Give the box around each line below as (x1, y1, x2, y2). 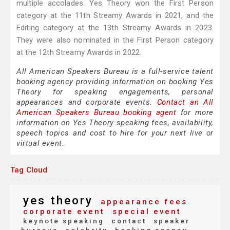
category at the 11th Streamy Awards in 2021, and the (16, 11, 214, 21)
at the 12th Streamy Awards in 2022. (16, 48, 142, 57)
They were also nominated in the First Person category (16, 35, 214, 45)
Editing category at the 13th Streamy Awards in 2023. (16, 23, 214, 33)
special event (109, 207, 181, 217)
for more (176, 108, 214, 118)
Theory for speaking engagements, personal (16, 87, 214, 97)
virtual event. (16, 139, 65, 148)
